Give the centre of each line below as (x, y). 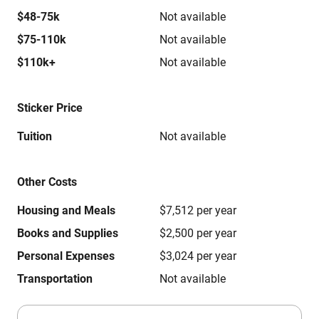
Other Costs (47, 182)
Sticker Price (50, 108)
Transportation (55, 279)
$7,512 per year (198, 210)
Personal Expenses (66, 256)
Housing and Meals (66, 210)
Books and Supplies (68, 233)
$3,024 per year (198, 256)
